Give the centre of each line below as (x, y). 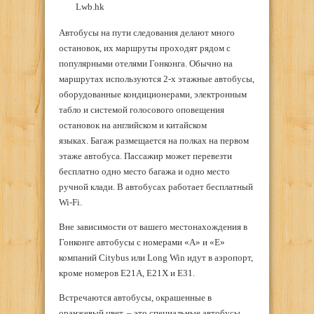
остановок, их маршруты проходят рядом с (145, 48)
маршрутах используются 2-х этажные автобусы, (157, 79)
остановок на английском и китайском (133, 125)
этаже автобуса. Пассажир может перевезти (145, 156)
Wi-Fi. (70, 203)
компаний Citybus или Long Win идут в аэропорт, (156, 258)
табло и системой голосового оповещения (142, 110)
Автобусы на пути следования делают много (147, 33)
